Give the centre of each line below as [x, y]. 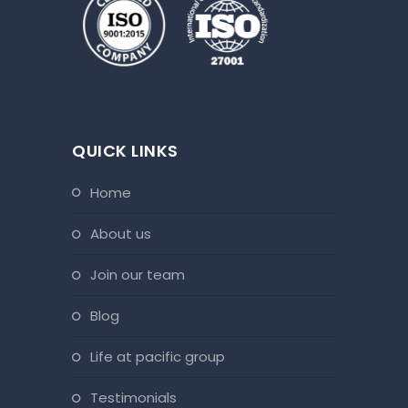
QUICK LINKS [125, 150]
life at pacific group [160, 356]
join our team [141, 274]
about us [125, 233]
